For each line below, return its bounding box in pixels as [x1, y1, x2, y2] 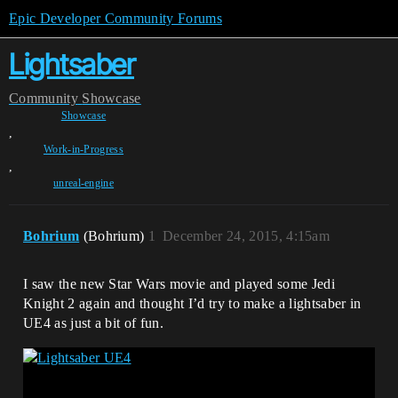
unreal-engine [52, 177, 115, 189]
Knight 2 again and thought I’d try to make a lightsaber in [23, 296, 362, 311]
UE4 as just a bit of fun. [23, 315, 164, 330]
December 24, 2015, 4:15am [163, 228, 330, 243]
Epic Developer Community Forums [9, 11, 222, 26]
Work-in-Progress [43, 143, 124, 155]
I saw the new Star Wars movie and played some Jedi [23, 276, 336, 291]
